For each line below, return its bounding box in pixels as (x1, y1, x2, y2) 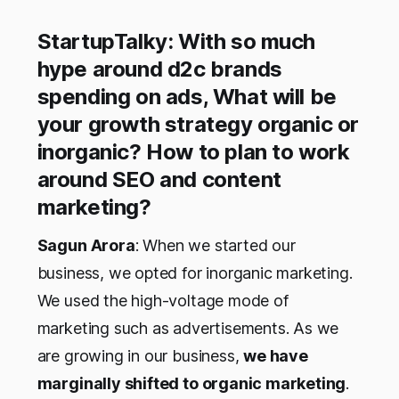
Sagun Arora (37, 235, 135, 255)
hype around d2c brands (37, 55, 282, 82)
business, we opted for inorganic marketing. (37, 263, 353, 282)
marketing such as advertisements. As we (37, 318, 339, 338)
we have (243, 346, 308, 365)
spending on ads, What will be (37, 83, 337, 110)
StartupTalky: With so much (37, 28, 316, 54)
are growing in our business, (37, 346, 244, 365)
